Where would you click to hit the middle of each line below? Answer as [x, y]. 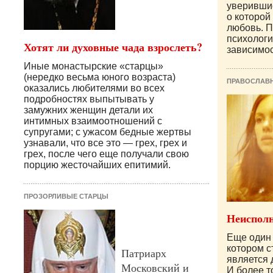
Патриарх [144, 253]
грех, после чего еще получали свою [106, 154]
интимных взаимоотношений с [93, 121]
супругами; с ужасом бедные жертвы [108, 132]
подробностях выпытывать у [89, 99]
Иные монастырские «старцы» [94, 66]
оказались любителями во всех [94, 88]
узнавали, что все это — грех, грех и [105, 143]
